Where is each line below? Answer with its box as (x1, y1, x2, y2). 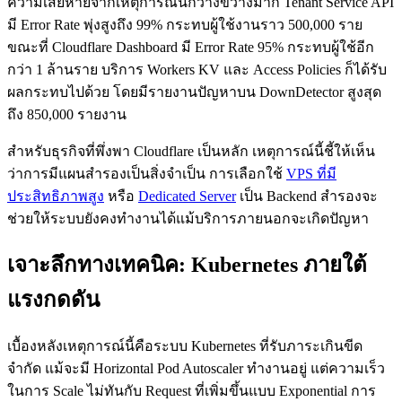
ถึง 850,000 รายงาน (7, 106, 127, 122)
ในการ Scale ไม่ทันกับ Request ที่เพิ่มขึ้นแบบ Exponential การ (7, 383, 376, 399)
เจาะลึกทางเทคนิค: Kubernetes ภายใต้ (7, 253, 367, 277)
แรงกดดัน (7, 288, 100, 312)
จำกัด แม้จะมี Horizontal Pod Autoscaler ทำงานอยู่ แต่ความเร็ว (7, 361, 385, 377)
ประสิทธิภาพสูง (7, 188, 104, 204)
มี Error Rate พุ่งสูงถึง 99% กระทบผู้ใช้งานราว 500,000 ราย (7, 16, 363, 32)
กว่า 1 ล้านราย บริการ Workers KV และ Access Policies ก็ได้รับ (7, 61, 387, 77)
